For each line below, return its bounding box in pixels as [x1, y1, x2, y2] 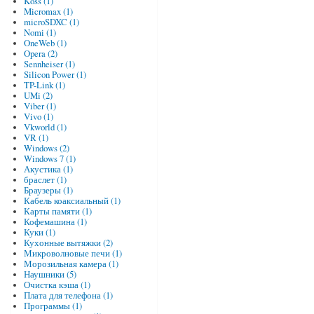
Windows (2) [23, 142, 69, 155]
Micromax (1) [23, 6, 73, 18]
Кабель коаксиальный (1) [23, 195, 121, 207]
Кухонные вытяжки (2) [23, 237, 113, 250]
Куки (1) [23, 226, 55, 239]
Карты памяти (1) [23, 205, 92, 218]
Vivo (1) [23, 111, 53, 123]
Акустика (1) [23, 163, 73, 176]
